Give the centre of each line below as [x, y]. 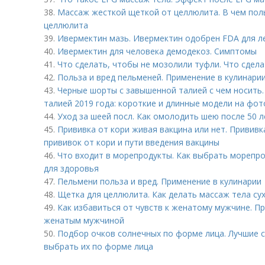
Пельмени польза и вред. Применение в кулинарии [159, 181]
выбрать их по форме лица [98, 246]
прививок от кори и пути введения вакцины [132, 142]
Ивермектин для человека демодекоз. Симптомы [157, 51]
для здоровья [71, 168]
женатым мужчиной [84, 220]
